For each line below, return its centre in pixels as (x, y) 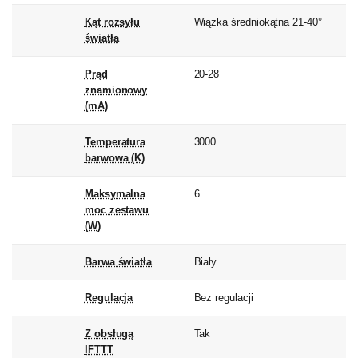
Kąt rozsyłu (112, 22)
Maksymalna (115, 194)
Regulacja (109, 298)
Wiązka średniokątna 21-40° (258, 22)
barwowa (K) (115, 158)
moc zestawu (117, 210)
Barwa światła (118, 262)
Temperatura (115, 142)
